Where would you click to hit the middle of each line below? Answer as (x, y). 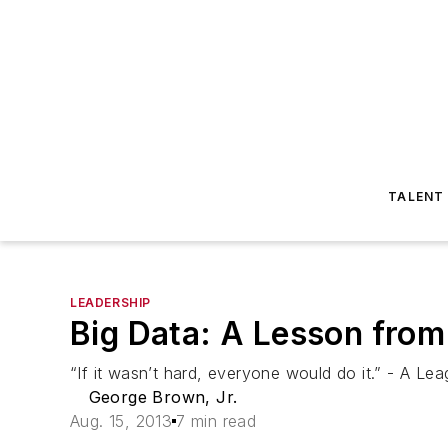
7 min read (216, 421)
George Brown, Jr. (163, 397)
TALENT (416, 196)
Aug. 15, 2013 (121, 421)
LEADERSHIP (110, 302)
